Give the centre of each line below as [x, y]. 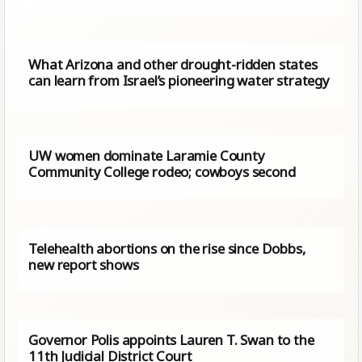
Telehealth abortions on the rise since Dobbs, [167, 249]
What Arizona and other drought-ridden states [173, 65]
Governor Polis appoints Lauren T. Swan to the [171, 340]
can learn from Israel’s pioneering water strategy [179, 81]
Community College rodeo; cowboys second [162, 171]
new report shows [84, 265]
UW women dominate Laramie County [147, 155]
